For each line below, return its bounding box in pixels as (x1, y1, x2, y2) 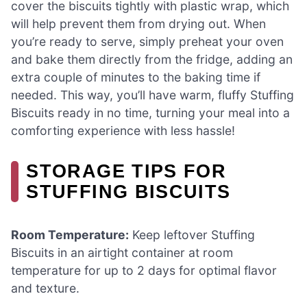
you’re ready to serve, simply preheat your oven (11, 34, 284, 49)
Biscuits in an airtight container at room (11, 245, 233, 260)
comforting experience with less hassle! (11, 123, 235, 138)
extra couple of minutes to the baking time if (11, 69, 260, 84)
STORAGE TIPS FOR (26, 160, 227, 182)
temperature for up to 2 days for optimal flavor (11, 263, 277, 278)
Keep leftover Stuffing (129, 228, 255, 243)
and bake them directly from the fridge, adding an (11, 51, 293, 66)
